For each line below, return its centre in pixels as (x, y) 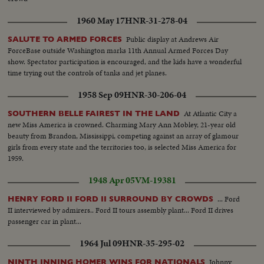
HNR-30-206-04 (155, 95)
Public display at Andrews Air (173, 39)
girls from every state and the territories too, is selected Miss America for (122, 147)
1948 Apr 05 (111, 181)
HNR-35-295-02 (153, 244)
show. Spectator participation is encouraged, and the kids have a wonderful (125, 62)
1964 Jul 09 (101, 244)
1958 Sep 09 (101, 95)
